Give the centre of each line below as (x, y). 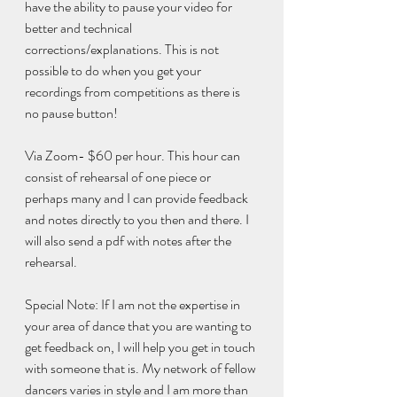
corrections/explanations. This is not (123, 50)
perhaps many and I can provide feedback (138, 198)
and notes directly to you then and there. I (138, 220)
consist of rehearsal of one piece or (119, 177)
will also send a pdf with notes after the (129, 241)
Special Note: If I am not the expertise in (134, 305)
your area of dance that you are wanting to (140, 326)
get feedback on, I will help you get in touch (141, 347)
